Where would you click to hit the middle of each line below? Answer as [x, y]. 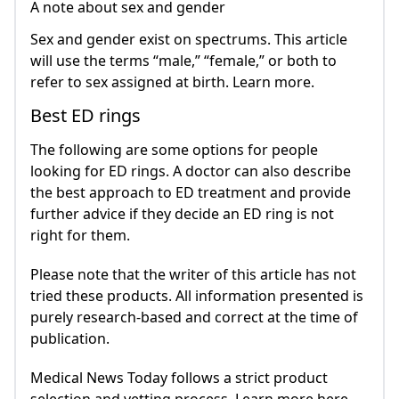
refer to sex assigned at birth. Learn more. [172, 82]
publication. [70, 339]
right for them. [80, 236]
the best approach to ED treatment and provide [191, 193]
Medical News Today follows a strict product [179, 378]
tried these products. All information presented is [197, 296]
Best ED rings [85, 116]
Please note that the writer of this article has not [193, 275]
